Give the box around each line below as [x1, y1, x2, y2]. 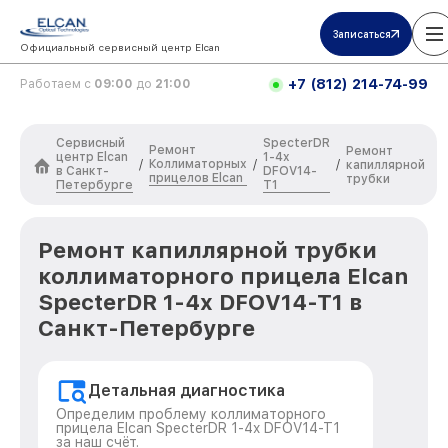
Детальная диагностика [88, 381, 285, 400]
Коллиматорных [149, 157, 247, 171]
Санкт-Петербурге [38, 315, 255, 341]
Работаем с [20, 77, 94, 91]
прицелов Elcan [149, 171, 243, 185]
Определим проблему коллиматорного [56, 406, 326, 422]
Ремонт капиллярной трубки [38, 237, 377, 263]
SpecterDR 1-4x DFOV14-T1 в [38, 289, 362, 315]
